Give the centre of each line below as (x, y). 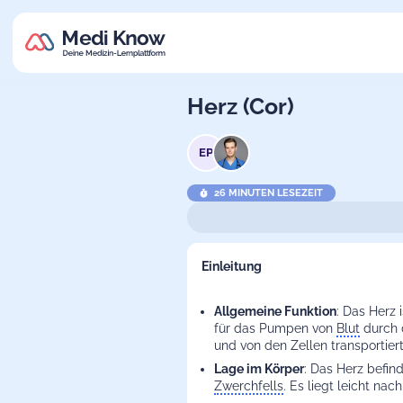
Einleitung (231, 267)
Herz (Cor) (241, 106)
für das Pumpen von (275, 329)
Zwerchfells (248, 386)
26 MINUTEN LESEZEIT (269, 193)
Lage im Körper (259, 369)
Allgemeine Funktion (275, 312)
